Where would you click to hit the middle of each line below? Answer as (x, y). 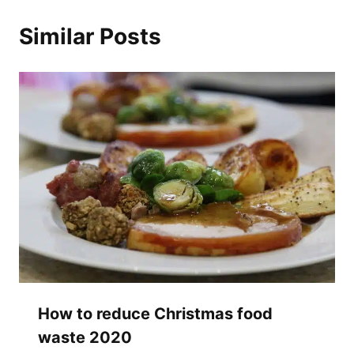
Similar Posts (90, 37)
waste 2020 (85, 338)
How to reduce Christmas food (155, 314)
